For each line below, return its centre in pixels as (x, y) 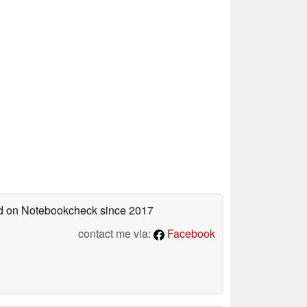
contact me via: (116, 233)
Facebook (190, 233)
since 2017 (125, 210)
